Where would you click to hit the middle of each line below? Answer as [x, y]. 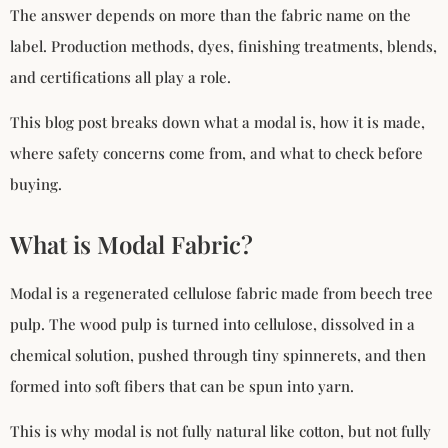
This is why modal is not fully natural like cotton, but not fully [220, 431]
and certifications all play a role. [120, 76]
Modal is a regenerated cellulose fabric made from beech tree [221, 292]
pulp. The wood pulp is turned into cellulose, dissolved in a [212, 323]
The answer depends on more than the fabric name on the [210, 14]
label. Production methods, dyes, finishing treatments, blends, [223, 45]
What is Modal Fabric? [131, 243]
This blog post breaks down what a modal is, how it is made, [217, 121]
